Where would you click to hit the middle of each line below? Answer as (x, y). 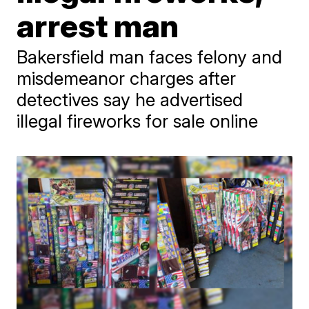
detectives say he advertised (130, 100)
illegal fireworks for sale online (138, 121)
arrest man (98, 26)
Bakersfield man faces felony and (150, 57)
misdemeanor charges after (127, 78)
